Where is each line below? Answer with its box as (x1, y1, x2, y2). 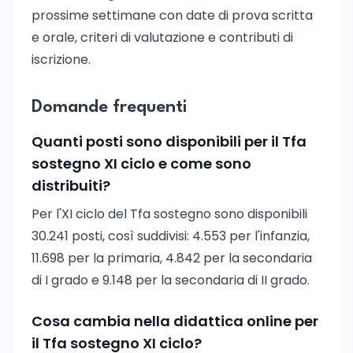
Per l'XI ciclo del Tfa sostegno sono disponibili (32, 205, 307, 223)
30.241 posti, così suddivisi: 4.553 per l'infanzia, (32, 227, 310, 245)
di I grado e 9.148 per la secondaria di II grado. (32, 271, 310, 289)
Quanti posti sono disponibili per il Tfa (32, 132, 307, 151)
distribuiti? (32, 176, 110, 195)
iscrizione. (32, 50, 91, 69)
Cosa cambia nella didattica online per (32, 311, 318, 331)
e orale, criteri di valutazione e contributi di (32, 28, 293, 46)
